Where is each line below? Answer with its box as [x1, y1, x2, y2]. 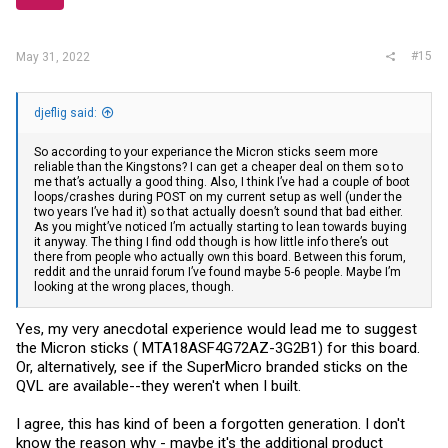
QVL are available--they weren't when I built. [16, 376, 301, 395]
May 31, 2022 [16, 50, 90, 64]
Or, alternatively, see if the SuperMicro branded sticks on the [16, 357, 408, 376]
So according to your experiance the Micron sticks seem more [34, 145, 378, 160]
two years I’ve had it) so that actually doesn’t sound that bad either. [34, 205, 403, 220]
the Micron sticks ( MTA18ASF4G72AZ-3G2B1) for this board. [16, 338, 420, 357]
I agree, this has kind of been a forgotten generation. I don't [16, 414, 405, 433]
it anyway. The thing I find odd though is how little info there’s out [34, 235, 389, 250]
